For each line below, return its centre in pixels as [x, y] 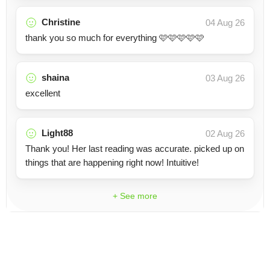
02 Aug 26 [225, 133]
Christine [61, 22]
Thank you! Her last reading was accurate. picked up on [135, 149]
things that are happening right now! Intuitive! [112, 162]
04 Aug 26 [225, 23]
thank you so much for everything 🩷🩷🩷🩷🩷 [115, 38]
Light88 [57, 133]
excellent [43, 93]
